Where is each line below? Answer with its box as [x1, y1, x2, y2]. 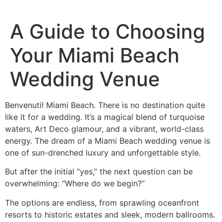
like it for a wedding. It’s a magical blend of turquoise [5, 112, 205, 122]
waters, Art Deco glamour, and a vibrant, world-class [5, 124, 204, 134]
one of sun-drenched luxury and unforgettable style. [5, 148, 201, 158]
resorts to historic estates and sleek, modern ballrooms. [5, 209, 215, 220]
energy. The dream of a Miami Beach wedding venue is [5, 136, 210, 146]
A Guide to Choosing [10, 19, 205, 44]
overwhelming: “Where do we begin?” [5, 178, 145, 189]
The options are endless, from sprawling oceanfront [5, 197, 199, 208]
